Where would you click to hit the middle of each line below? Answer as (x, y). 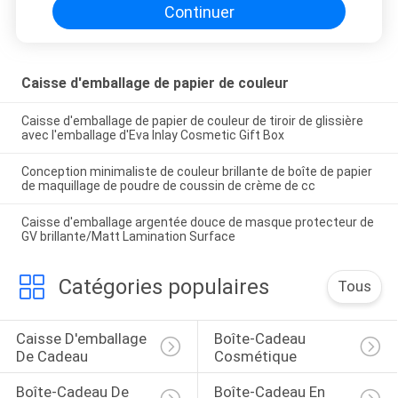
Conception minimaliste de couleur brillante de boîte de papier (196, 171)
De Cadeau (52, 357)
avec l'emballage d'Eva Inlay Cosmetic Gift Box (152, 135)
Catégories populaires (163, 287)
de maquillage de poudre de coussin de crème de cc (168, 185)
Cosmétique (255, 357)
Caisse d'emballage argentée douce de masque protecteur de (197, 222)
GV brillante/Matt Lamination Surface (128, 236)
